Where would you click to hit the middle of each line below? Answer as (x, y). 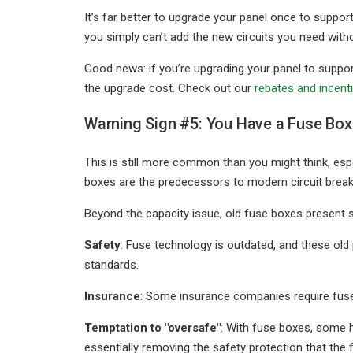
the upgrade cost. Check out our (169, 88)
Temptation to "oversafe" (152, 328)
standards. (111, 265)
